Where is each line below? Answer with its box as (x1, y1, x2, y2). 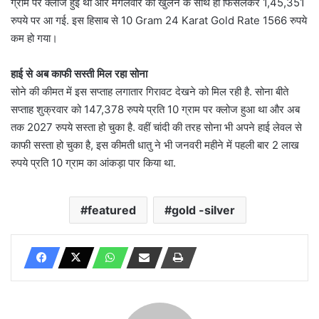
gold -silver (172, 202, 235, 217)
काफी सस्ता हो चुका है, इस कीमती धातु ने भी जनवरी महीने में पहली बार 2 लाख (11, 137, 299, 152)
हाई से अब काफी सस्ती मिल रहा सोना (11, 66, 147, 80)
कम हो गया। (11, 31, 80, 45)
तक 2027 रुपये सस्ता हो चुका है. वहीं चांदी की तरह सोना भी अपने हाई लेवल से (11, 120, 302, 134)
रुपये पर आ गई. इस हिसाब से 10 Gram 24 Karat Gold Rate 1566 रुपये (11, 13, 307, 27)
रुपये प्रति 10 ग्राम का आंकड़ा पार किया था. (11, 155, 176, 169)
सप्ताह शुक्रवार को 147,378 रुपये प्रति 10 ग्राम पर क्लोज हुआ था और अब (11, 102, 300, 116)
